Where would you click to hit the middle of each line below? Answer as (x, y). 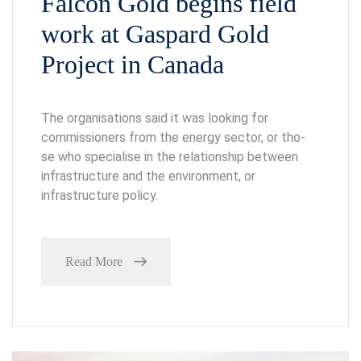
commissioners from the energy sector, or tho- (173, 137)
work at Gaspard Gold (155, 33)
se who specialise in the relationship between (170, 156)
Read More (94, 261)
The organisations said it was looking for (155, 118)
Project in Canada (133, 64)
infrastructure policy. (100, 195)
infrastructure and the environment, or (148, 176)
